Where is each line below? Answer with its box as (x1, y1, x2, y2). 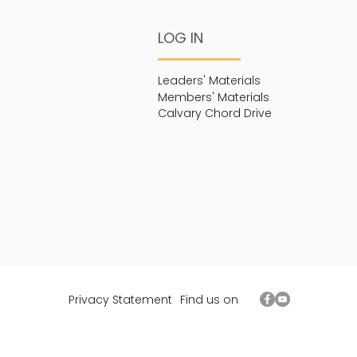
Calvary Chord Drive (157, 105, 272, 122)
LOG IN (157, 28, 203, 49)
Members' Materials (157, 89, 269, 106)
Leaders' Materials (157, 73, 261, 89)
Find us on (180, 292, 238, 308)
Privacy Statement (69, 292, 172, 308)
